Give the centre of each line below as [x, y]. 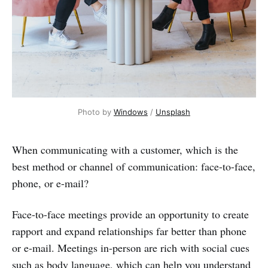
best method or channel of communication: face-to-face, [134, 166]
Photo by [96, 112]
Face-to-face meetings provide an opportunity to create [130, 214]
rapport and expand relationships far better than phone [129, 231]
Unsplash [173, 112]
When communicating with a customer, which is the [125, 150]
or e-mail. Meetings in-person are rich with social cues [131, 248]
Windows [131, 112]
